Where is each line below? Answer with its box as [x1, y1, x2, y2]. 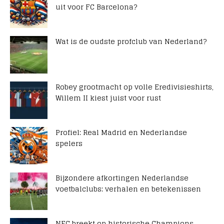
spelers [55, 136, 82, 149]
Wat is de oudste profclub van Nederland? [55, 34, 206, 47]
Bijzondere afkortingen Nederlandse [55, 171, 188, 184]
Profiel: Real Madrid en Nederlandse [55, 125, 187, 138]
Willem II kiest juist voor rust [55, 91, 161, 104]
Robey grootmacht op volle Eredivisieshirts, [55, 80, 213, 93]
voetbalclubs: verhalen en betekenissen [55, 182, 201, 195]
